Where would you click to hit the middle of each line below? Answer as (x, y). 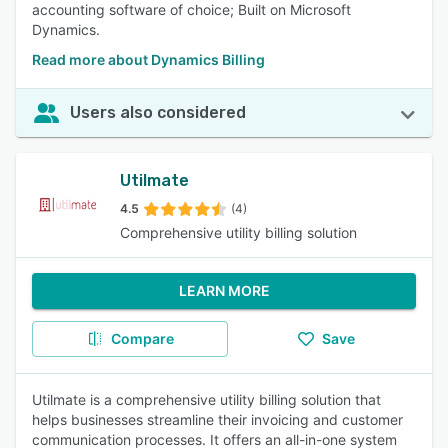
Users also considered (158, 112)
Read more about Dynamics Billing (148, 59)
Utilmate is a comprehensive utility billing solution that (206, 399)
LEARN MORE (224, 290)
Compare (142, 338)
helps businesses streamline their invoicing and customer (217, 419)
